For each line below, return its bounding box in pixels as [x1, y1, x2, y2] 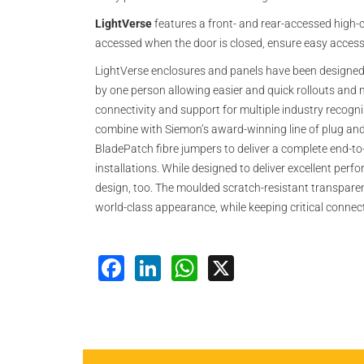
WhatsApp [197, 249, 322, 282]
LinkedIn [161, 249, 263, 282]
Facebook [124, 249, 245, 282]
